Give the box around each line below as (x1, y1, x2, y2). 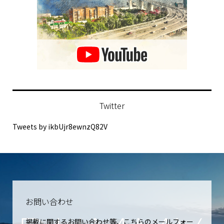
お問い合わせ (25, 198, 73, 210)
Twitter (99, 102, 124, 114)
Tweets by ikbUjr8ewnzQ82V (12, 124, 107, 134)
